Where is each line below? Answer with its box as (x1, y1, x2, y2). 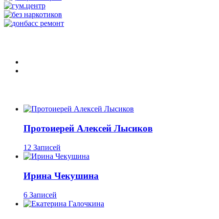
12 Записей (23, 143, 61, 152)
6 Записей (23, 190, 57, 199)
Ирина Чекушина (23, 170, 99, 181)
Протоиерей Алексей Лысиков (23, 123, 153, 134)
